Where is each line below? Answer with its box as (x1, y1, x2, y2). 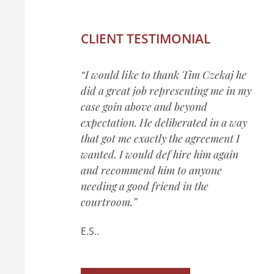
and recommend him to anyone (81, 163, 222, 177)
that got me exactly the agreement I (81, 131, 240, 145)
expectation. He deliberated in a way (81, 115, 247, 129)
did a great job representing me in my (81, 83, 251, 97)
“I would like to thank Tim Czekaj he (81, 67, 246, 81)
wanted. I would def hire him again (81, 147, 239, 161)
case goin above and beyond (81, 99, 207, 113)
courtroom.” (81, 194, 137, 209)
